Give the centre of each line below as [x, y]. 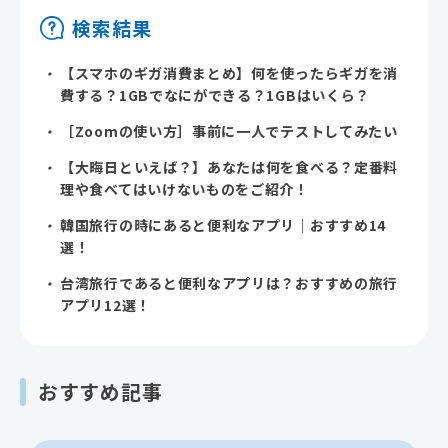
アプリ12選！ [105, 305]
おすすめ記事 [100, 391]
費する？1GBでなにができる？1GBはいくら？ [215, 95]
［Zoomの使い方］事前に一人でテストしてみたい [229, 131]
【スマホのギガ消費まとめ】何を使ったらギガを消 [229, 73]
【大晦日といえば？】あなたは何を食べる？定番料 [229, 167]
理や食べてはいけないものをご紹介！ [184, 189]
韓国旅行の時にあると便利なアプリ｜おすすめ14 [223, 225]
